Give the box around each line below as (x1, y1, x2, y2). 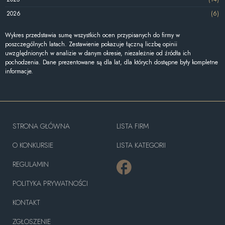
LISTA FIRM (116, 121, 149, 131)
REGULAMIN (13, 159, 49, 169)
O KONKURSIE (13, 140, 53, 150)
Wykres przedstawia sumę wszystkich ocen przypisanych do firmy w (5, 30, 180, 40)
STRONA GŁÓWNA (13, 121, 70, 131)
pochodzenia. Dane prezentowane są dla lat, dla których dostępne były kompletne (5, 57, 218, 67)
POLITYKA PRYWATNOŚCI (13, 178, 88, 188)
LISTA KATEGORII (116, 140, 166, 150)
